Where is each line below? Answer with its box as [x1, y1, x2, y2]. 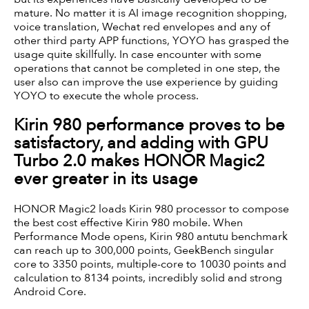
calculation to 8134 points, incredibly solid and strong [14, 270, 282, 286]
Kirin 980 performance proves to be [14, 113, 285, 137]
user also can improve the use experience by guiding [14, 74, 278, 90]
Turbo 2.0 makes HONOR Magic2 [14, 149, 265, 172]
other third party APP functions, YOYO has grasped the [14, 32, 289, 48]
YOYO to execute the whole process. [14, 88, 199, 103]
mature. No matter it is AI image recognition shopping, [14, 5, 287, 21]
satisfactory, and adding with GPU [14, 131, 268, 154]
